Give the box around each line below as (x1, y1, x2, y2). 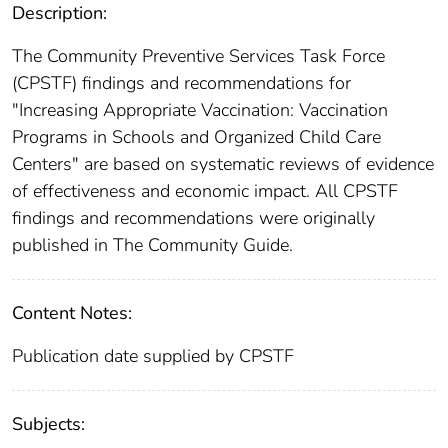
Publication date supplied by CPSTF (12, 344, 294, 369)
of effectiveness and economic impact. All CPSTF (12, 179, 398, 204)
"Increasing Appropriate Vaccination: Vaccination (12, 98, 388, 123)
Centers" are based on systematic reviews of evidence (12, 152, 434, 177)
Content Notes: (12, 301, 132, 326)
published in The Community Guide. (12, 233, 293, 258)
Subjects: (12, 412, 85, 437)
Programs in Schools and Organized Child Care (12, 125, 381, 150)
